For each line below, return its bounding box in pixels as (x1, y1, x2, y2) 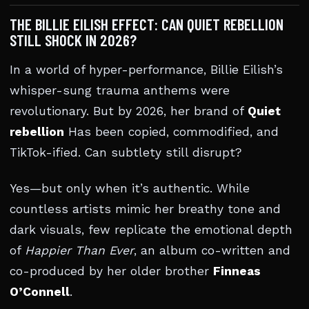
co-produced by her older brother (10, 264, 213, 278)
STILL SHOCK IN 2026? (10, 30, 137, 50)
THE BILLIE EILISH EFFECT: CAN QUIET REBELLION (10, 14, 283, 34)
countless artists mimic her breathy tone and (10, 202, 281, 216)
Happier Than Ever (25, 243, 134, 257)
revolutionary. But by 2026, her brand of (10, 104, 248, 118)
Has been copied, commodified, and (64, 125, 279, 139)
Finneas (213, 264, 261, 278)
